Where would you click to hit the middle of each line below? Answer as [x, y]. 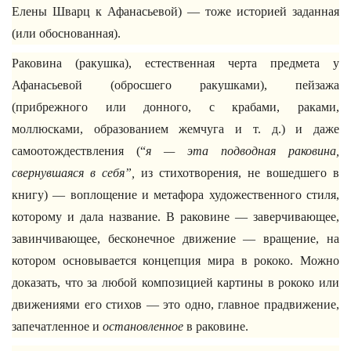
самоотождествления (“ [79, 151]
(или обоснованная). [66, 33]
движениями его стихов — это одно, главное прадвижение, [175, 304]
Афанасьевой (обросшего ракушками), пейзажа [175, 85]
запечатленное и [57, 326]
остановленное [143, 326]
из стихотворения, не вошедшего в [237, 173]
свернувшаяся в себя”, [73, 173]
